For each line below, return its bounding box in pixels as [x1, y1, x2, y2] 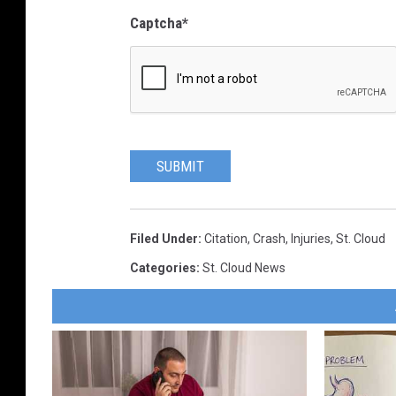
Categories [130, 260, 196, 275]
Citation [204, 231, 247, 246]
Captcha [130, 13, 182, 32]
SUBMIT [156, 156, 204, 175]
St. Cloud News [202, 260, 286, 275]
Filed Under [130, 231, 198, 246]
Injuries [291, 231, 331, 246]
